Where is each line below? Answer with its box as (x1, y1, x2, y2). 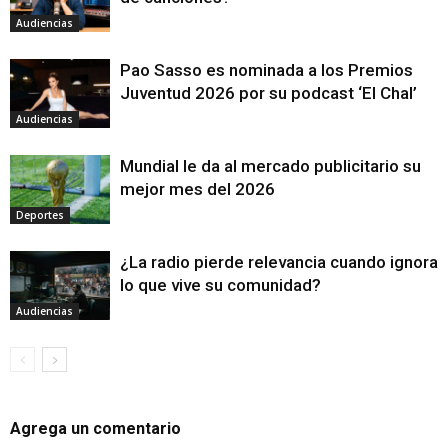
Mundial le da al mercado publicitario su (120, 156, 421, 177)
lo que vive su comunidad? (120, 275, 321, 296)
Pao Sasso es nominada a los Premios (120, 60, 413, 81)
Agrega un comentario (10, 419, 181, 439)
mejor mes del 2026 (120, 179, 275, 200)
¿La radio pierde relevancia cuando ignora (120, 252, 438, 273)
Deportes (16, 208, 64, 223)
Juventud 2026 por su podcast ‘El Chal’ (120, 83, 417, 104)
